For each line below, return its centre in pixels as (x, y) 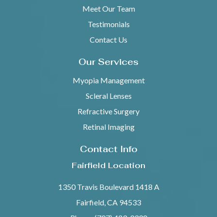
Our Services (108, 62)
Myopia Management (108, 80)
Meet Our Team (108, 8)
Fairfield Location (108, 165)
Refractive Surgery (108, 111)
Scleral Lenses (108, 95)
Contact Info (108, 149)
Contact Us (108, 39)
